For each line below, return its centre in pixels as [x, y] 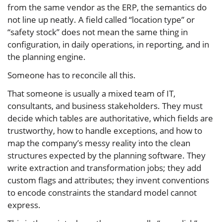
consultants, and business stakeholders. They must [105, 106]
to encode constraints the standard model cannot [102, 192]
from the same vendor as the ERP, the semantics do [107, 7]
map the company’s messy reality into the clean [99, 143]
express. [24, 205]
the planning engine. [47, 56]
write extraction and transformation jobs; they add [104, 167]
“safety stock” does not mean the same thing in [98, 32]
